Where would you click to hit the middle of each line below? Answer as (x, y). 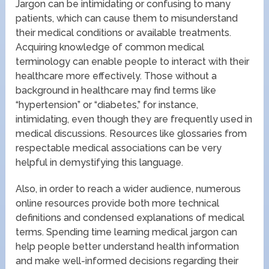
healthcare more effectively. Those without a (116, 76)
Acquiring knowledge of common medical (110, 47)
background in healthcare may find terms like (116, 90)
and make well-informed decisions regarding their (127, 261)
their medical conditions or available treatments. (124, 32)
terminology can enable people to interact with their (133, 61)
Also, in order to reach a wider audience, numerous (128, 189)
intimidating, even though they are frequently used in (134, 119)
